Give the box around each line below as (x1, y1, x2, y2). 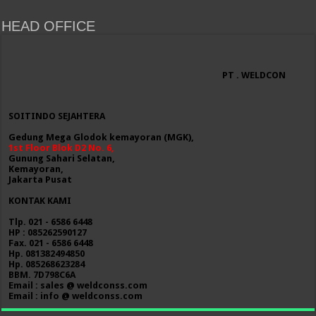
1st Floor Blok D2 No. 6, (8, 142, 115, 153)
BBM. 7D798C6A (8, 269, 76, 280)
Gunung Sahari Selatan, (8, 153, 116, 164)
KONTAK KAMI (8, 195, 72, 206)
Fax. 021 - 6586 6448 (8, 238, 94, 248)
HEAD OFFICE (1, 18, 96, 34)
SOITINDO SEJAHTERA (8, 111, 106, 121)
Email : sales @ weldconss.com (8, 280, 148, 291)
